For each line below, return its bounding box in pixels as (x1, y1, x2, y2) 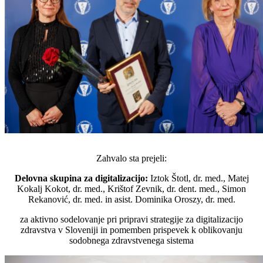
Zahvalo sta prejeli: (96, 153, 167, 163)
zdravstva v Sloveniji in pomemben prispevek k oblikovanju (21, 224, 242, 235)
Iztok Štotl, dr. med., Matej (147, 173, 249, 183)
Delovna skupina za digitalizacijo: (14, 173, 148, 183)
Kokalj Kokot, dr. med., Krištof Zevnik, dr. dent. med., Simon (17, 183, 246, 194)
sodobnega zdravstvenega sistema (69, 235, 194, 245)
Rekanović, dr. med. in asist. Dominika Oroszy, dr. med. (28, 194, 235, 204)
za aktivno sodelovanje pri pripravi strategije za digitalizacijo (20, 214, 243, 224)
